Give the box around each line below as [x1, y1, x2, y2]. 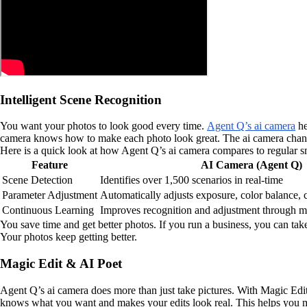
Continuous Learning [2, 204, 94, 217]
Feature [32, 159, 68, 171]
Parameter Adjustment [2, 189, 97, 201]
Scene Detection [2, 174, 73, 186]
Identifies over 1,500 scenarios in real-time [100, 174, 283, 186]
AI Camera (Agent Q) [201, 159, 302, 171]
